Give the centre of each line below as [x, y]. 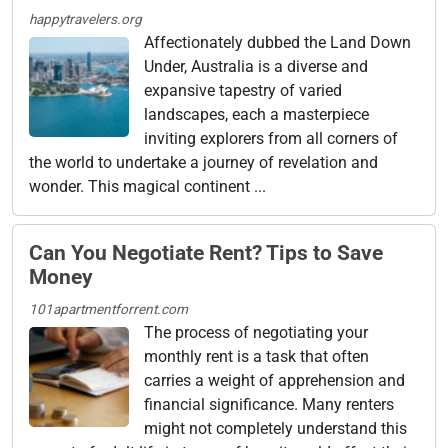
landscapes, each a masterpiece [256, 114]
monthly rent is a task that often [256, 356]
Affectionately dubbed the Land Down [277, 42]
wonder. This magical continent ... [147, 186]
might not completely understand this [275, 428]
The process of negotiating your [256, 332]
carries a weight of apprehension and [274, 380]
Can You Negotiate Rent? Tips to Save [206, 252]
